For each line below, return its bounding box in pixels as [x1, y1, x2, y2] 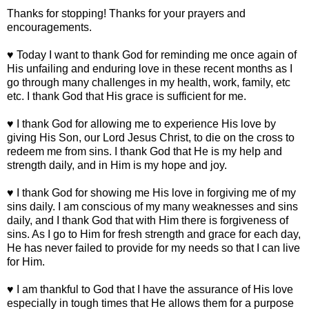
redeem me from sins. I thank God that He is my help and [7, 146, 282, 158]
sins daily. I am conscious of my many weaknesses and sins [7, 201, 298, 213]
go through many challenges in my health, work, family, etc [7, 77, 290, 89]
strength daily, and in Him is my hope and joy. [7, 159, 227, 172]
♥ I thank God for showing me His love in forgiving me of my [7, 187, 296, 199]
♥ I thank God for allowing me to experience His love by [7, 118, 276, 130]
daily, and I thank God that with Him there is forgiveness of [7, 215, 288, 227]
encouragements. [7, 21, 92, 34]
